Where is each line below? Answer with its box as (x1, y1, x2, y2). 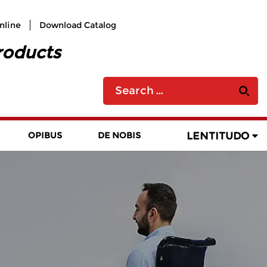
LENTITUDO (187, 129, 249, 142)
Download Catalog (39, 20, 116, 30)
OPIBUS (27, 130, 62, 141)
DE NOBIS (97, 130, 141, 141)
